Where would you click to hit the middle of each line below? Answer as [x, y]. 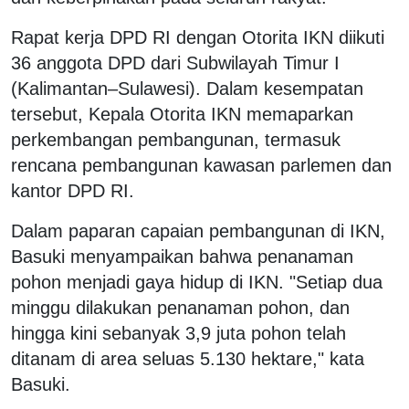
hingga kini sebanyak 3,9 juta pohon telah [178, 333]
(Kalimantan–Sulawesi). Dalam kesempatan [187, 88]
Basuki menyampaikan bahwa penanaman [182, 256]
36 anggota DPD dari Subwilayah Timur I [175, 63]
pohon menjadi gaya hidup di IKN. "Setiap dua [197, 282]
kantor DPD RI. [73, 190]
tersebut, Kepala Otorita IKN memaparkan [182, 114]
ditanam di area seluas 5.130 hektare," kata [188, 358]
